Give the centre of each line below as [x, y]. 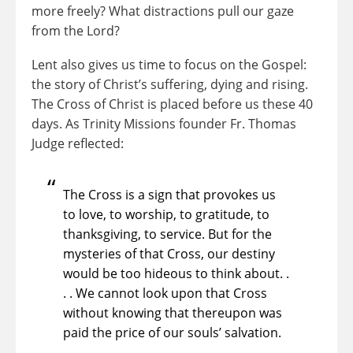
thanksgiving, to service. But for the [167, 234]
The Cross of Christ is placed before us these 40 [172, 104]
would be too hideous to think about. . [176, 273]
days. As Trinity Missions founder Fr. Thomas [164, 124]
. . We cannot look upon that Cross [165, 293]
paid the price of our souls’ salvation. [172, 333]
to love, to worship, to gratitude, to [166, 214]
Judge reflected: [78, 143]
